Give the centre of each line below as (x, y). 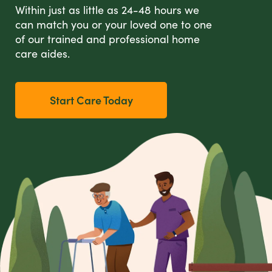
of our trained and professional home (107, 39)
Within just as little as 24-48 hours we (107, 10)
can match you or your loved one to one (114, 25)
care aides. (42, 54)
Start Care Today (91, 100)
